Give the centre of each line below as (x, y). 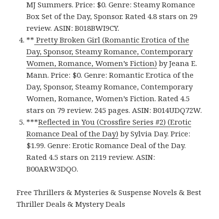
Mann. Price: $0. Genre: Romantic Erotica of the (110, 75)
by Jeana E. (177, 63)
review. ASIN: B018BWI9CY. (73, 28)
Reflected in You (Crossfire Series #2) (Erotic (115, 122)
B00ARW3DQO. (53, 169)
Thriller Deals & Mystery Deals (71, 204)
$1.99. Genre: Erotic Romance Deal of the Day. (106, 145)
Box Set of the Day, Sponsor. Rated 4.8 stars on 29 (112, 16)
